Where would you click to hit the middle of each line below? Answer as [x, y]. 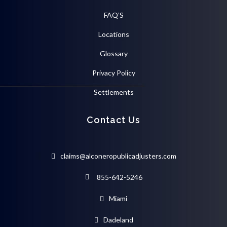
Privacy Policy [113, 73]
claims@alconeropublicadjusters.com [118, 156]
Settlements [113, 92]
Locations [113, 34]
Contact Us [113, 120]
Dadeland [118, 220]
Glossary [113, 54]
